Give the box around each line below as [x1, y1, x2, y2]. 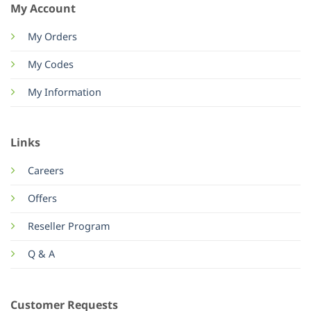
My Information [27, 82, 101, 104]
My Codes [27, 54, 74, 76]
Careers [27, 160, 64, 183]
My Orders [27, 26, 77, 49]
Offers [27, 188, 57, 210]
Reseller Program [27, 216, 110, 238]
